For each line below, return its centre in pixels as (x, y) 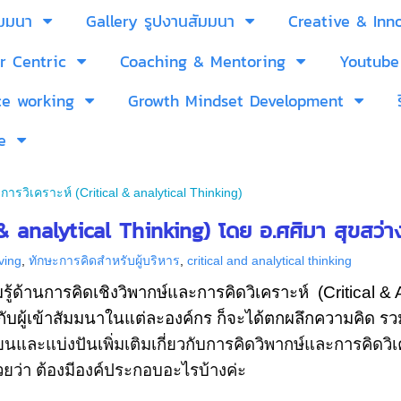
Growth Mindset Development (236, 101)
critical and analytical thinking (269, 260)
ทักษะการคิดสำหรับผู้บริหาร (104, 260)
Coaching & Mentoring (203, 62)
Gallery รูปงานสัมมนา (160, 21)
